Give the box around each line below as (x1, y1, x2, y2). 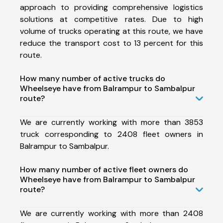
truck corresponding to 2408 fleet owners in (20, 128, 203, 139)
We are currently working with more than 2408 (20, 208, 203, 219)
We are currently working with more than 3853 (20, 116, 203, 127)
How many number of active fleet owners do (20, 164, 188, 175)
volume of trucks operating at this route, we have (20, 25, 203, 36)
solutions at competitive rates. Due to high (20, 13, 203, 24)
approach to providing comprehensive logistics (20, 1, 203, 12)
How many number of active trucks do (20, 73, 165, 84)
